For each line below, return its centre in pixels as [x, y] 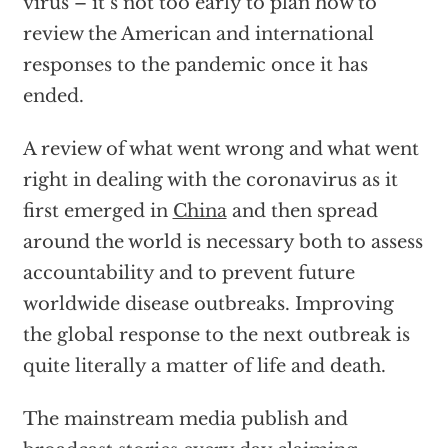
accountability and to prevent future [188, 272]
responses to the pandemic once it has [195, 64]
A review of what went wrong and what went [220, 148]
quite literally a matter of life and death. [204, 365]
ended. [53, 95]
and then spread [302, 210]
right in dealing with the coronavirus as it [210, 179]
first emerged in [97, 210]
